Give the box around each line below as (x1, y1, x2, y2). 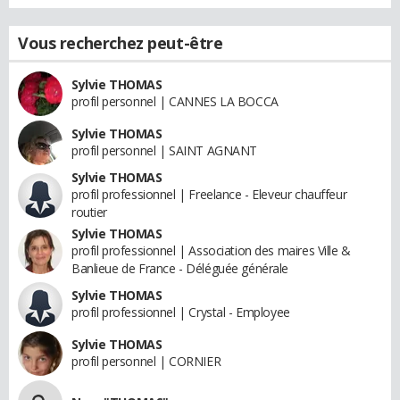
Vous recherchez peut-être (18, 32, 223, 54)
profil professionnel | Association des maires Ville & (71, 242, 351, 259)
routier (71, 204, 108, 221)
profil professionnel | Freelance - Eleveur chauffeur (71, 186, 347, 203)
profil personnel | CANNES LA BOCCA (71, 93, 279, 110)
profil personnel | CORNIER (71, 353, 221, 370)
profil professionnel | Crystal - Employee (71, 304, 290, 321)
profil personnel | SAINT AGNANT (71, 142, 257, 159)
